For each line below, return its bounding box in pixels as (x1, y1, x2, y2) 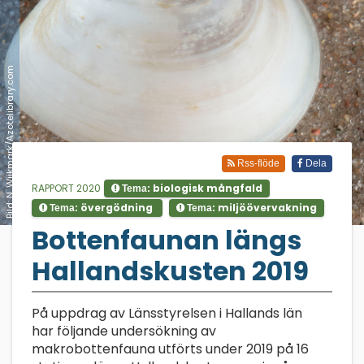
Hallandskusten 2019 (32, 252, 309, 289)
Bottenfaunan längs (32, 221, 301, 258)
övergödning (78, 201, 153, 214)
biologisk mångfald (150, 181, 262, 195)
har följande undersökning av (32, 321, 216, 340)
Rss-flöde (235, 158, 279, 169)
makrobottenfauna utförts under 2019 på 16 (32, 339, 309, 358)
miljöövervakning (215, 201, 317, 214)
